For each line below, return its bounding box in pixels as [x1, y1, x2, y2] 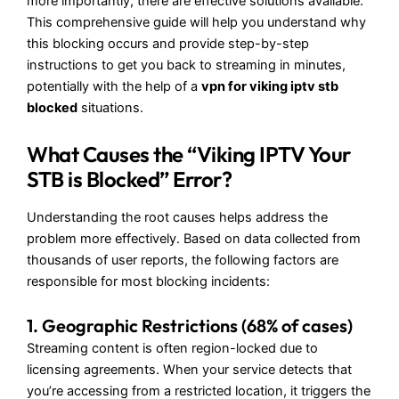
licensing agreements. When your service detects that [27, 362, 352, 379]
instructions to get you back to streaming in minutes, [27, 57, 346, 74]
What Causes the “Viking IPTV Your [27, 140, 351, 167]
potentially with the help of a [27, 78, 201, 95]
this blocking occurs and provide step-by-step [27, 36, 309, 53]
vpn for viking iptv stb [201, 78, 338, 95]
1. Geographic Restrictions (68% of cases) [27, 314, 353, 338]
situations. [77, 100, 143, 117]
